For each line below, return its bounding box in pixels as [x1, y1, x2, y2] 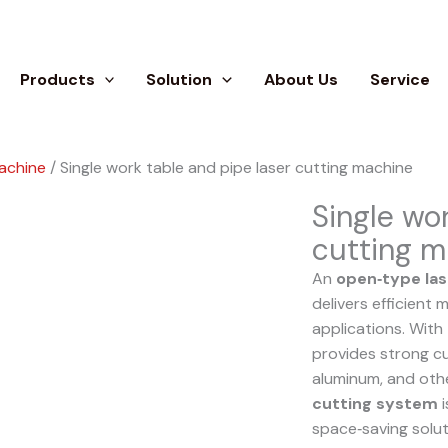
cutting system [311, 393, 438, 414]
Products [19, 69, 95, 90]
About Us [264, 69, 338, 90]
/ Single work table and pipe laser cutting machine [46, 157, 413, 178]
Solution [146, 69, 213, 90]
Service [370, 69, 430, 90]
